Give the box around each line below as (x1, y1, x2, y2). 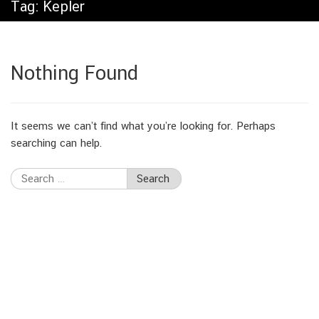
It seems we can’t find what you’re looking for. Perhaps (11, 120, 276, 132)
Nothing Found (11, 61, 138, 84)
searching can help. (11, 137, 103, 149)
